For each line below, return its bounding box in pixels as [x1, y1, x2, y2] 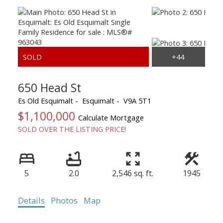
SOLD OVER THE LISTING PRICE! [17, 123, 126, 134]
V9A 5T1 [123, 95, 151, 106]
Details [17, 194, 45, 206]
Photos [50, 194, 78, 206]
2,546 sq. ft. [112, 167, 153, 179]
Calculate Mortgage [78, 112, 144, 122]
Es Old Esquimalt [17, 95, 73, 106]
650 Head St [17, 79, 81, 96]
